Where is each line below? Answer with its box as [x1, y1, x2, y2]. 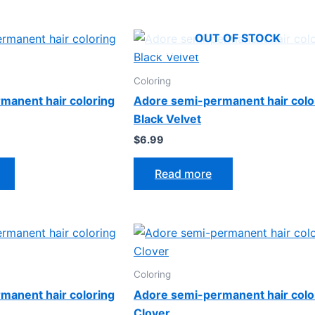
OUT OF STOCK [194, 30, 281, 45]
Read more [155, 166, 212, 181]
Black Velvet [134, 112, 201, 127]
